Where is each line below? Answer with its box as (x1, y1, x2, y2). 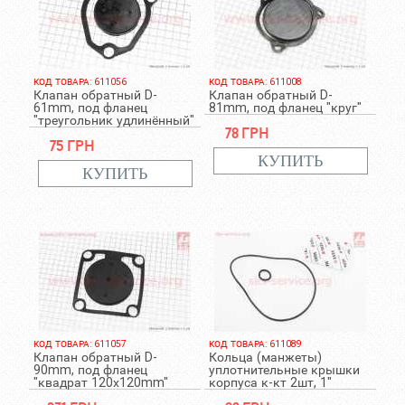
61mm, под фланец (33, 100, 147, 115)
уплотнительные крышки (208, 363, 360, 377)
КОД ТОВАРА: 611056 (33, 77, 127, 87)
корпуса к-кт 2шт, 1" (208, 375, 332, 390)
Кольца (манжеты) (208, 350, 322, 364)
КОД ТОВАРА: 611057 (33, 339, 127, 349)
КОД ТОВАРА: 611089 (208, 339, 302, 349)
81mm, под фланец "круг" (208, 100, 362, 115)
